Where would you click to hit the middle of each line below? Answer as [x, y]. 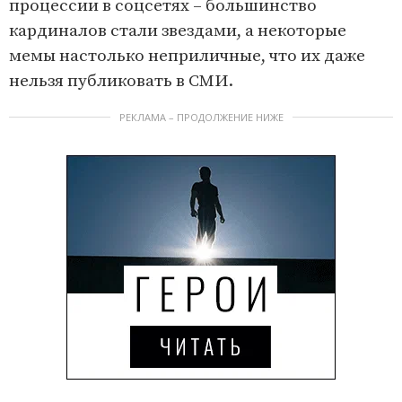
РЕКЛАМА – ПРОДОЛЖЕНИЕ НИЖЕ [201, 118]
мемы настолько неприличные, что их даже [187, 57]
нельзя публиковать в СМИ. [121, 82]
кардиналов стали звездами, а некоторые [178, 31]
